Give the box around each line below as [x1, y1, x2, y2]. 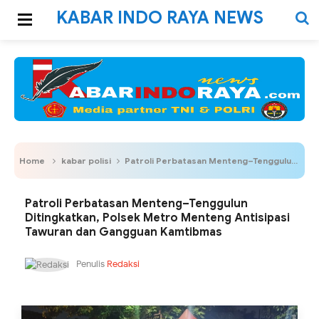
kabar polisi [61, 155, 111, 166]
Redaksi [107, 258, 140, 270]
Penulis [74, 258, 107, 270]
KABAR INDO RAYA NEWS [56, 7, 263, 28]
